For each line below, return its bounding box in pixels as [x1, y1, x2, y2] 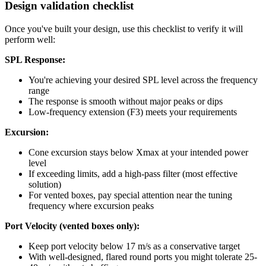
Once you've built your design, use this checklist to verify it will [5, 24, 243, 34]
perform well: [5, 34, 55, 45]
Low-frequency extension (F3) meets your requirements [28, 107, 237, 118]
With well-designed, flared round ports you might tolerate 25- [28, 252, 257, 262]
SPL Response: [5, 55, 65, 65]
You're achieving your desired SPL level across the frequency [28, 75, 258, 85]
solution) [28, 179, 61, 190]
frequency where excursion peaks [28, 201, 154, 211]
